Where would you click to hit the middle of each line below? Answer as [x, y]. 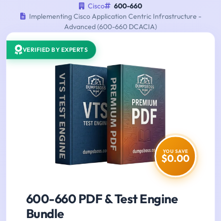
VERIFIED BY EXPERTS [55, 50]
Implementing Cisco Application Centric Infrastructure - [114, 17]
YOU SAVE [175, 151]
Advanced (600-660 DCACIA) [110, 27]
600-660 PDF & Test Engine [102, 199]
